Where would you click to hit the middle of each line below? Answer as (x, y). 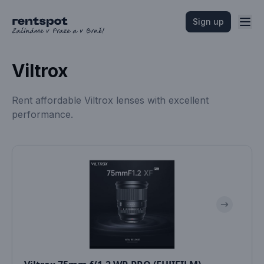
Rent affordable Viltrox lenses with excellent (110, 100)
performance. (42, 114)
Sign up (208, 22)
